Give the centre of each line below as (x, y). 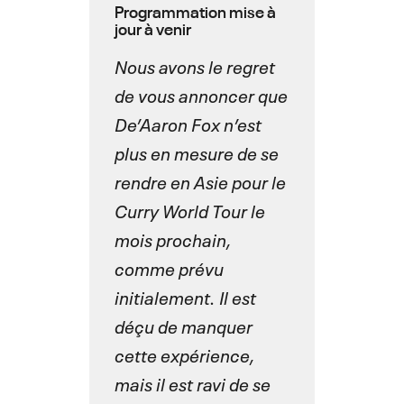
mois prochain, (173, 239)
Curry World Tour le (189, 211)
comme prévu (169, 268)
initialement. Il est (185, 297)
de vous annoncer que (201, 95)
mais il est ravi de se (192, 384)
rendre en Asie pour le (200, 182)
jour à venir (152, 28)
